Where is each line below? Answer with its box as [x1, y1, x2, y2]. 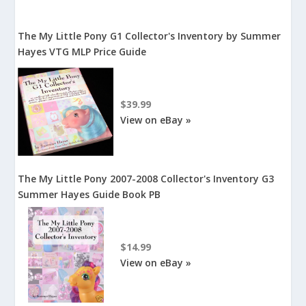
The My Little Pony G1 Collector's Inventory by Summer [18, 29, 281, 42]
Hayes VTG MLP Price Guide [18, 45, 147, 58]
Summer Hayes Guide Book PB [18, 188, 161, 201]
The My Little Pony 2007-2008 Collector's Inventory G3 [18, 172, 275, 186]
